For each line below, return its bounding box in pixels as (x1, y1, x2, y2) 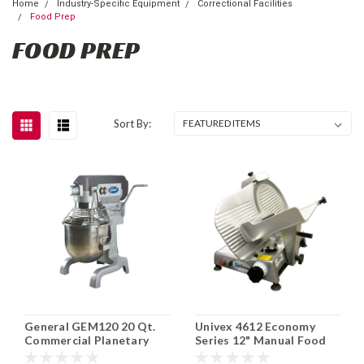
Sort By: (114, 116, 152, 130)
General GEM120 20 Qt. (24, 319, 156, 334)
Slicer (195, 347, 227, 362)
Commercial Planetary (24, 333, 149, 348)
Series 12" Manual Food (195, 333, 327, 348)
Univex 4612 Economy (195, 319, 315, 334)
